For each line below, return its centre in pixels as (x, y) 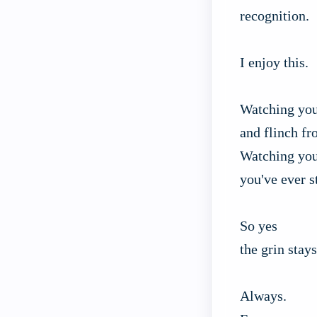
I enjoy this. (275, 63)
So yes (259, 226)
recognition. (275, 16)
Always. (264, 296)
